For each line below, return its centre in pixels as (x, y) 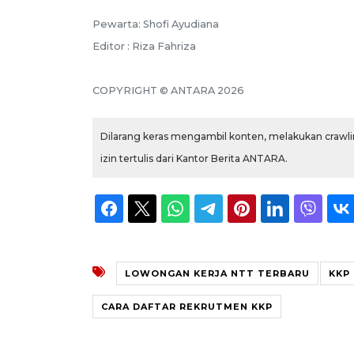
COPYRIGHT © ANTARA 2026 (168, 90)
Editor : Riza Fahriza (144, 46)
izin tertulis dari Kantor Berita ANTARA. (194, 158)
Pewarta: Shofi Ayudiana (156, 24)
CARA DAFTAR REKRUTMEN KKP (187, 306)
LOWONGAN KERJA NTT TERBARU (217, 273)
